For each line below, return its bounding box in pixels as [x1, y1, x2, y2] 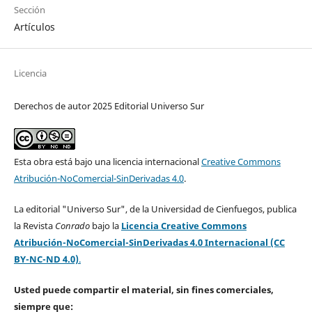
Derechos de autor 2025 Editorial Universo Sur [13, 100, 204, 113]
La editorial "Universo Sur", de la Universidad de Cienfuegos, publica [13, 203, 297, 216]
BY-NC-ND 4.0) [13, 253, 79, 266]
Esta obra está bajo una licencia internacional [13, 155, 201, 169]
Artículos [13, 19, 55, 33]
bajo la [89, 219, 121, 233]
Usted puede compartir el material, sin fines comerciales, [13, 283, 274, 297]
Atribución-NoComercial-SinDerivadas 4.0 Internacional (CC [13, 236, 285, 249]
